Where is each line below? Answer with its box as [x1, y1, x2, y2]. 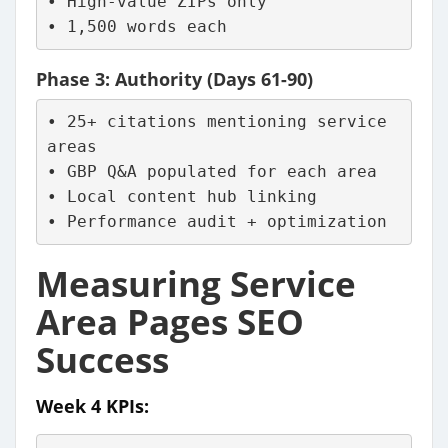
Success [36, 335, 169, 383]
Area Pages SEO [36, 297, 304, 345]
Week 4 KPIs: [36, 393, 149, 418]
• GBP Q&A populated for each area [46, 162, 377, 182]
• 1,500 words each [46, 17, 227, 37]
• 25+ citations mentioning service [46, 112, 387, 132]
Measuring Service [36, 259, 356, 307]
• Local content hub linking [46, 187, 317, 207]
